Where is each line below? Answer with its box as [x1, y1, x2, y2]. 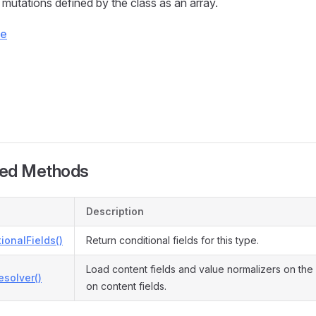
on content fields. [86, 280, 166, 292]
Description [86, 205, 144, 217]
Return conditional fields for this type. [86, 234, 259, 246]
